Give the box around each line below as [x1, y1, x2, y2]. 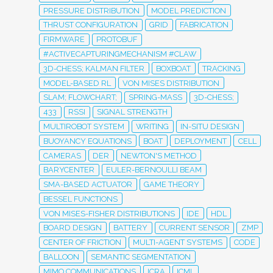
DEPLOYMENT [174, 136, 227, 146]
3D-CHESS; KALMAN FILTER [43, 63, 145, 73]
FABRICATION [179, 20, 229, 30]
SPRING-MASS [129, 93, 183, 102]
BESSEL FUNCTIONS [43, 194, 118, 204]
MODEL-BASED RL [43, 78, 112, 88]
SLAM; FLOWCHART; [43, 93, 118, 102]
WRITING [136, 121, 169, 131]
